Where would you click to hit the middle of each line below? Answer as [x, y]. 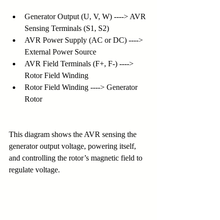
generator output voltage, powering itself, [73, 146]
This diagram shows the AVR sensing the [74, 135]
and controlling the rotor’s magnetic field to [77, 158]
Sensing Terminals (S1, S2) [67, 28]
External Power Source [60, 52]
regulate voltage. [34, 170]
